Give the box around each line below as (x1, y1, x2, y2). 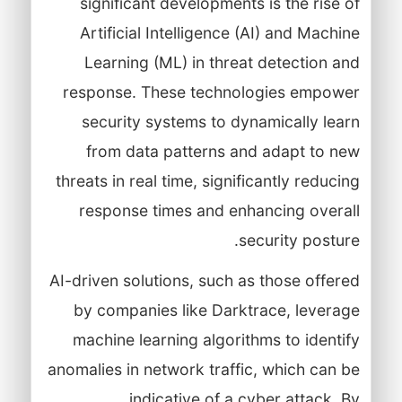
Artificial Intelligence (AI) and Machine (79, 22, 360, 42)
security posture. (238, 230, 360, 249)
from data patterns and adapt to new (85, 141, 360, 161)
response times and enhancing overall (78, 200, 360, 220)
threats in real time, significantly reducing (55, 170, 360, 190)
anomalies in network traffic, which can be (47, 359, 360, 379)
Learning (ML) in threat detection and (83, 52, 360, 72)
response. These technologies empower (62, 82, 360, 101)
